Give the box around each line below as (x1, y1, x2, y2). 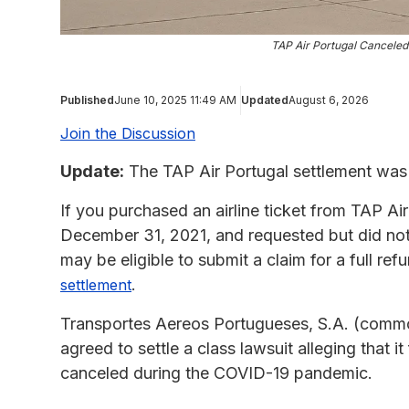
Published (60, 92, 114, 107)
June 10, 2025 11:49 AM (114, 92, 236, 107)
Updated (241, 92, 288, 107)
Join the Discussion (60, 123, 195, 142)
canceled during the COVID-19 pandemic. (60, 362, 372, 383)
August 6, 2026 (288, 92, 369, 107)
